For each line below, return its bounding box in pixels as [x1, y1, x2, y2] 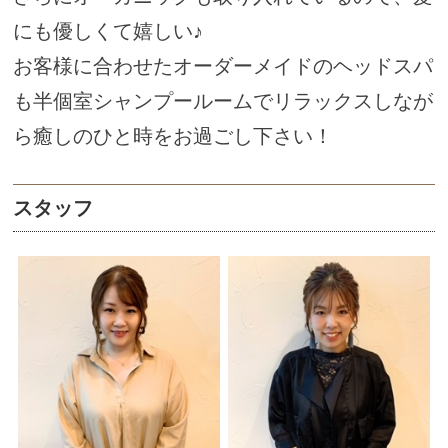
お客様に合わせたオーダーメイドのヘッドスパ [13, 55, 434, 78]
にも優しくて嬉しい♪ [13, 20, 204, 43]
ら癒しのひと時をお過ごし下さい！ [13, 125, 334, 148]
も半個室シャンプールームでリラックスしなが [13, 90, 434, 113]
